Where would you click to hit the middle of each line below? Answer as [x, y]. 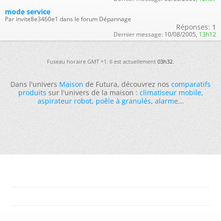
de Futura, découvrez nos [127, 84]
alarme [166, 101]
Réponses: [193, 27]
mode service [28, 11]
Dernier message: [138, 34]
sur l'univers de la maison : [93, 92]
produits [32, 92]
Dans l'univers [35, 84]
